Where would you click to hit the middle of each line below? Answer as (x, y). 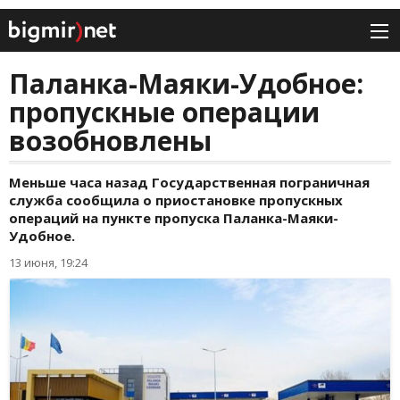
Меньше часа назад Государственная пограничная (189, 183)
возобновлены (110, 141)
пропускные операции (164, 112)
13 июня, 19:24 (48, 263)
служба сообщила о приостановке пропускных (176, 200)
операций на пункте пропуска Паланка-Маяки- (174, 218)
